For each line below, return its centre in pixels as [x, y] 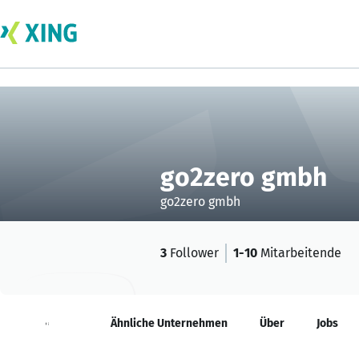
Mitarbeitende [299, 253]
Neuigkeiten [47, 323]
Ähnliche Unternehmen [169, 323]
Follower [193, 253]
